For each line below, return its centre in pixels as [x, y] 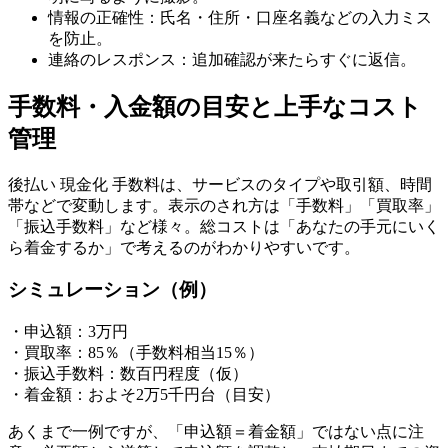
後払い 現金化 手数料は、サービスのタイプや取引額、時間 [220, 184]
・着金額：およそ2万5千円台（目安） [144, 395]
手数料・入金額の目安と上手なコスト [215, 106]
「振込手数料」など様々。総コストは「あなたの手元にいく [224, 226]
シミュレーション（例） [112, 290]
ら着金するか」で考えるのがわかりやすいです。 [184, 247]
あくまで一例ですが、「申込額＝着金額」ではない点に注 [216, 432]
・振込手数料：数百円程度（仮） [128, 374]
